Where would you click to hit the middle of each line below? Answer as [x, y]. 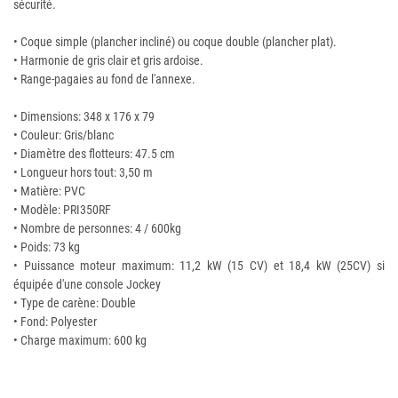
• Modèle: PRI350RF [62, 210]
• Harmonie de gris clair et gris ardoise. [108, 60]
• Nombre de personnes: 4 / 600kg [97, 228]
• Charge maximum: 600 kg [80, 340]
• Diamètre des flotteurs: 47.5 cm [94, 154]
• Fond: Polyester [55, 322]
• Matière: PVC [49, 191]
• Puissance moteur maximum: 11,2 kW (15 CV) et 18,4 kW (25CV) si [199, 266]
